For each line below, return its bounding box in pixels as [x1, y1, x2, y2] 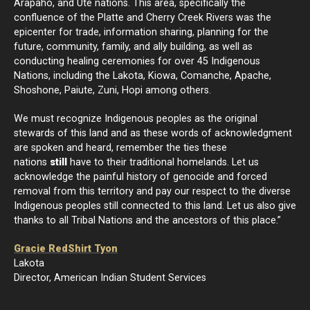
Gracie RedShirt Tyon [14, 243, 118, 255]
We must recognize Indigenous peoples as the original [14, 113, 257, 125]
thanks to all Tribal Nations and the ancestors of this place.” [14, 215, 281, 226]
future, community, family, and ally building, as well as [14, 41, 253, 53]
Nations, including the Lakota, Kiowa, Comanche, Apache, [14, 70, 271, 82]
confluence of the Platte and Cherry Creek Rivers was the [14, 12, 271, 24]
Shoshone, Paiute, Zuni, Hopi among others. [14, 84, 211, 96]
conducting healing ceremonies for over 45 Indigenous [14, 55, 260, 67]
